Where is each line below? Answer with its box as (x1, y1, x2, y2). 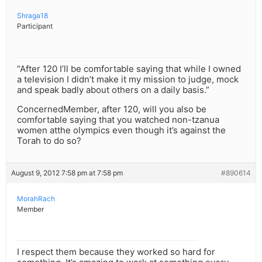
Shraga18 (17, 11, 48, 20)
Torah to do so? (17, 135, 81, 147)
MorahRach (17, 194, 55, 204)
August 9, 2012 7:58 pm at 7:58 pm (11, 168, 123, 178)
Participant (17, 22, 53, 31)
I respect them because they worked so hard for (17, 246, 215, 258)
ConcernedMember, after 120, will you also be (17, 104, 206, 115)
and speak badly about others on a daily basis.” (17, 84, 209, 96)
